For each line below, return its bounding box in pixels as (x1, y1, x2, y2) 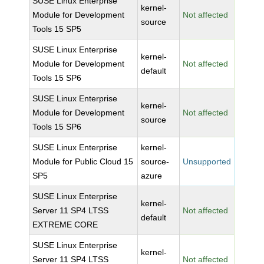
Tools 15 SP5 (32, 24, 82, 34)
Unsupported (183, 157, 232, 166)
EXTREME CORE (32, 220, 98, 229)
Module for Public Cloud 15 (32, 157, 134, 166)
